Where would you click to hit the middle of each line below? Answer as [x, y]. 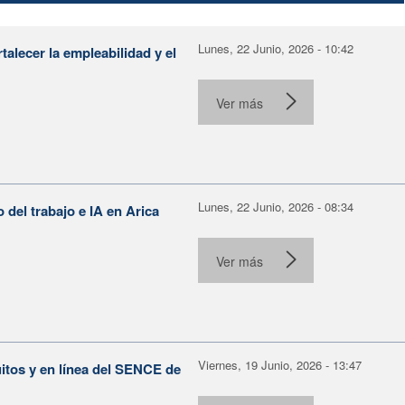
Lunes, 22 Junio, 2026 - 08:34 [276, 206]
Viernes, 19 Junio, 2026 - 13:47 [280, 364]
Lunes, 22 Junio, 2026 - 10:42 [276, 48]
